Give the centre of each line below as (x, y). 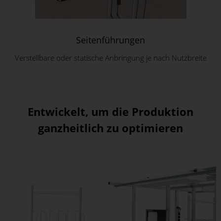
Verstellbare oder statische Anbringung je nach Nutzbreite (110, 58)
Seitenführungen (110, 40)
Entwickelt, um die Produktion (110, 112)
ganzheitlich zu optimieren (110, 128)
